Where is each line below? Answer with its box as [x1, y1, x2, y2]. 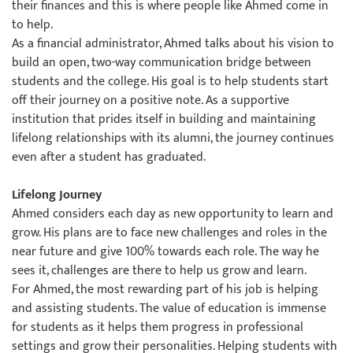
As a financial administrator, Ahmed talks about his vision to [12, 33, 334, 54]
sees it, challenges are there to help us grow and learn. [12, 260, 307, 281]
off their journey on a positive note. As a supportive [12, 90, 289, 111]
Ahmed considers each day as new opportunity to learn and [12, 203, 333, 225]
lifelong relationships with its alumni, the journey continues [12, 128, 334, 149]
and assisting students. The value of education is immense [12, 298, 326, 319]
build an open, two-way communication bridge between [12, 52, 311, 73]
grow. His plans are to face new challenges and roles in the [12, 222, 327, 243]
